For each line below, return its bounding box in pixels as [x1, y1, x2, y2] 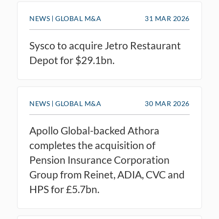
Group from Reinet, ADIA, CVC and [29, 168, 185, 180]
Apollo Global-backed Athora [29, 124, 159, 136]
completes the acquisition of [29, 139, 155, 151]
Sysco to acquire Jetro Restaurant [29, 39, 181, 51]
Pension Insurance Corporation [29, 153, 170, 166]
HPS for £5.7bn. [29, 183, 99, 195]
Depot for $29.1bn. [29, 54, 114, 66]
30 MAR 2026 [145, 99, 190, 108]
